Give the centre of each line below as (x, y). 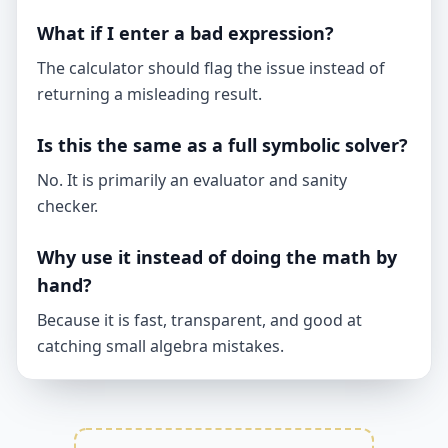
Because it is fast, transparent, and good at (199, 320)
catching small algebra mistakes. (160, 346)
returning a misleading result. (149, 94)
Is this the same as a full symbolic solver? (222, 145)
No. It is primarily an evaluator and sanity (192, 180)
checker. (67, 206)
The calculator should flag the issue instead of (211, 68)
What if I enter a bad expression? (185, 33)
